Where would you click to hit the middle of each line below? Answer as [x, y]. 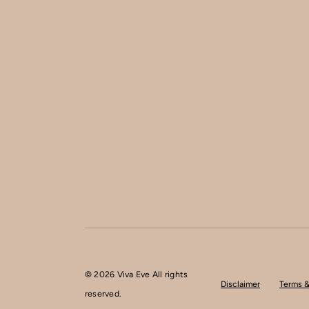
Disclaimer [240, 283]
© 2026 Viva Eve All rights [137, 274]
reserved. [103, 293]
